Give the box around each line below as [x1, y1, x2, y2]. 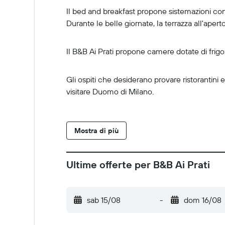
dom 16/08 [183, 195, 221, 205]
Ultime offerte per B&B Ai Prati [66, 158, 210, 171]
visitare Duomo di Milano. [66, 86, 154, 96]
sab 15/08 [87, 195, 121, 205]
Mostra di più [74, 126, 119, 135]
